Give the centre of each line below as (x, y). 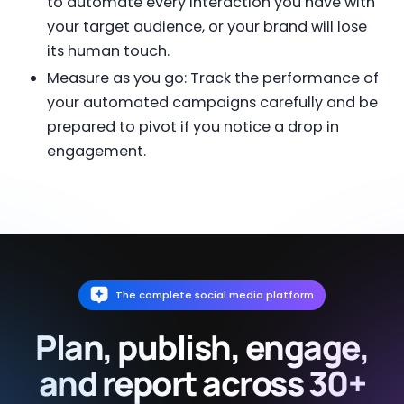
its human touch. (108, 51)
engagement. (96, 151)
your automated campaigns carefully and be (212, 103)
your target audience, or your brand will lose (207, 27)
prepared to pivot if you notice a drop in (193, 127)
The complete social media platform (215, 294)
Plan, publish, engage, (202, 346)
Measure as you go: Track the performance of (212, 78)
